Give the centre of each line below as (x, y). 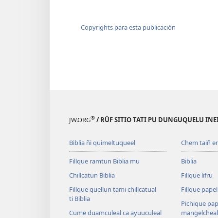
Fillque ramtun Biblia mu (104, 161)
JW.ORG (80, 120)
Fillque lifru (197, 175)
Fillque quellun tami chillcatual (113, 190)
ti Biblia (80, 199)
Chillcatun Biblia (92, 175)
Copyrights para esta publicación (128, 27)
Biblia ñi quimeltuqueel (102, 143)
